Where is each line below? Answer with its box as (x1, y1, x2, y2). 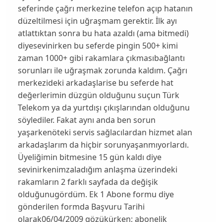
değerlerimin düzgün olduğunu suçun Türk (17, 89, 179, 101)
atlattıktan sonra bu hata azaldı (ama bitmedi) (17, 27, 189, 39)
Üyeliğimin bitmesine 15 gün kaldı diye (17, 151, 162, 163)
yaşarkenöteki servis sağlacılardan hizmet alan (17, 126, 192, 138)
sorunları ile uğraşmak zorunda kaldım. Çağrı (17, 64, 187, 76)
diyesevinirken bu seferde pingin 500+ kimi (17, 40, 178, 51)
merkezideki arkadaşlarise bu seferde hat (17, 77, 173, 88)
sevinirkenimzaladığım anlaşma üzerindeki (17, 164, 177, 175)
